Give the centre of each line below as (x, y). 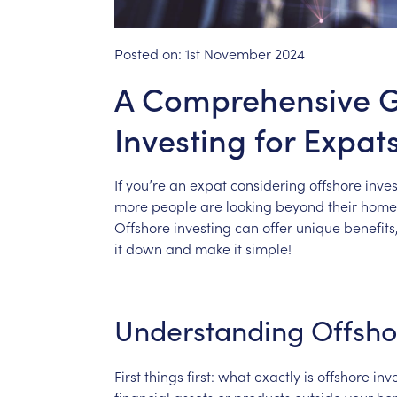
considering (268, 184)
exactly (277, 375)
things (163, 375)
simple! (268, 248)
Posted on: (149, 53)
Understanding (209, 329)
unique (318, 226)
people (174, 205)
